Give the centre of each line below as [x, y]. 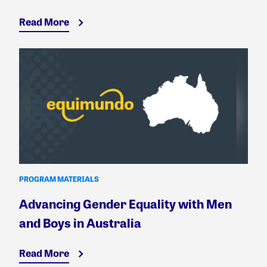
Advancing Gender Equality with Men [125, 204]
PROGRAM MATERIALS [59, 179]
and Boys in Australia [80, 223]
